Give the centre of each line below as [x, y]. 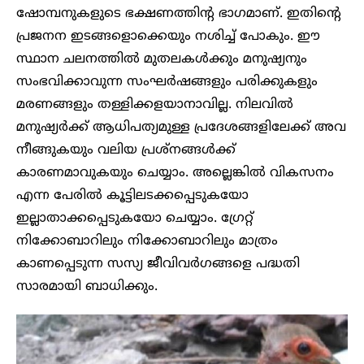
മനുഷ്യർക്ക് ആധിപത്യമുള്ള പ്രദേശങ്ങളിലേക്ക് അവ [181, 127]
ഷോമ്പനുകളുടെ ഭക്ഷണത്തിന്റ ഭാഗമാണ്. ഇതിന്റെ [179, 13]
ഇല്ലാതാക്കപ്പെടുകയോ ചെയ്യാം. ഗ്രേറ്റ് [135, 218]
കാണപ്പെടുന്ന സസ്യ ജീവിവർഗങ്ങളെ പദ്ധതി [158, 264]
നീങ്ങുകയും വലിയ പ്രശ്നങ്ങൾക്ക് [126, 150]
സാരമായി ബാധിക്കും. [87, 286]
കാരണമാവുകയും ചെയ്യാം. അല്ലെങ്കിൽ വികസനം [175, 173]
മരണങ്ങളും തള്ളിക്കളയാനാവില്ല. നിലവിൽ [155, 104]
